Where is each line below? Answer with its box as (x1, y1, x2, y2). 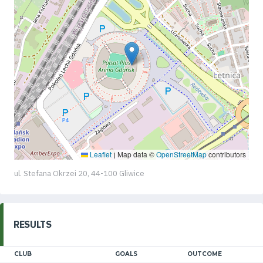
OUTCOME (187, 250, 222, 258)
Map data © (116, 149, 156, 160)
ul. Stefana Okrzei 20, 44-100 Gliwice (14, 168, 144, 179)
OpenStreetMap (156, 149, 207, 160)
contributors (207, 149, 246, 160)
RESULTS (14, 218, 52, 231)
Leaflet (88, 149, 112, 160)
